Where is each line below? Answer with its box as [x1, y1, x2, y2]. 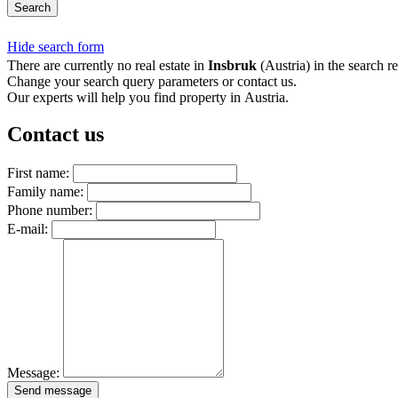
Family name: [7, 183, 84, 199]
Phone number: [7, 202, 92, 218]
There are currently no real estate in [7, 58, 208, 73]
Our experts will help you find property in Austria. [7, 90, 289, 105]
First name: [7, 164, 69, 180]
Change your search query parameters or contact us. [7, 74, 297, 89]
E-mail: [7, 220, 48, 236]
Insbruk [208, 58, 257, 73]
